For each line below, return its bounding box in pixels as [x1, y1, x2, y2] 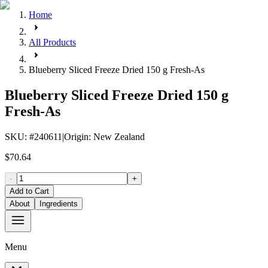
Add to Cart [10, 186, 49, 196]
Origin [64, 131, 89, 142]
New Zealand [93, 131, 145, 142]
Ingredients [39, 199, 78, 208]
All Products [29, 37, 76, 47]
